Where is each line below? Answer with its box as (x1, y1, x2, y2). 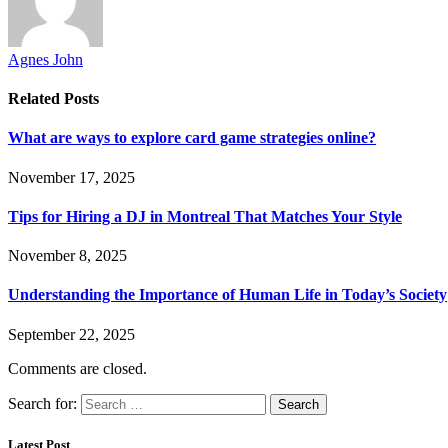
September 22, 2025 (8, 325, 135, 343)
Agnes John (8, 50, 83, 68)
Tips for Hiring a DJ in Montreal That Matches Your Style (8, 207, 402, 225)
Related (8, 90, 64, 108)
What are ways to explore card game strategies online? (8, 129, 376, 147)
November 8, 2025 (8, 247, 127, 265)
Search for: (8, 394, 77, 412)
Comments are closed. (8, 359, 147, 377)
